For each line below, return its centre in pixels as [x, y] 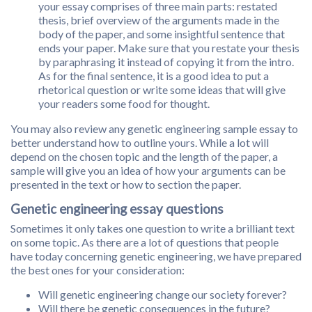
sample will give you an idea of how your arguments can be [148, 171]
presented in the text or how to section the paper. [126, 185]
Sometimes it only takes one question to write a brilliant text [153, 228]
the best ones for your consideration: [97, 270]
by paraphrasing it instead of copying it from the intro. [166, 62]
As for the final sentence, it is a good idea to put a [154, 76]
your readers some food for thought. [124, 104]
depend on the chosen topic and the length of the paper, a [144, 157]
